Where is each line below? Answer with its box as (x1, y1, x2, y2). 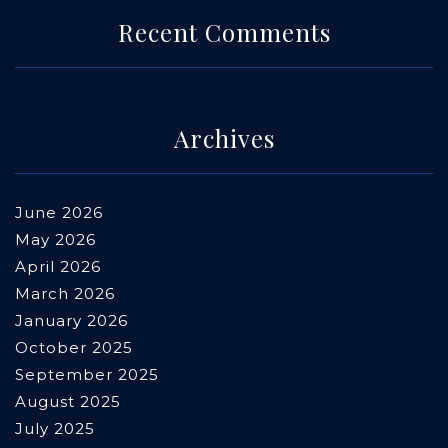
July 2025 (15, 419, 95, 439)
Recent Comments (117, 16, 331, 49)
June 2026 (15, 203, 103, 223)
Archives (173, 122, 275, 155)
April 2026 (15, 257, 101, 277)
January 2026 (15, 311, 128, 331)
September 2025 (15, 365, 159, 385)
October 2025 (15, 338, 133, 358)
